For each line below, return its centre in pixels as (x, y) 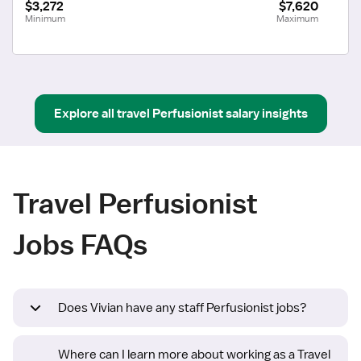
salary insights (266, 113)
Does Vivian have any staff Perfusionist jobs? (183, 308)
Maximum (297, 18)
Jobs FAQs (80, 244)
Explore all (84, 113)
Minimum (45, 18)
